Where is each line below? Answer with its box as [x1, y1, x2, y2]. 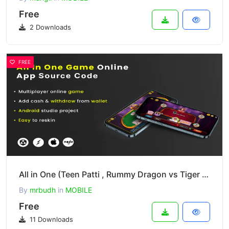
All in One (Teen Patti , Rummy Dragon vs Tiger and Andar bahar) [202, 169, 209, 179]
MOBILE [65, 186, 92, 194]
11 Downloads [28, 215, 73, 223]
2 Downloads [28, 23, 71, 31]
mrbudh [30, 186, 56, 194]
